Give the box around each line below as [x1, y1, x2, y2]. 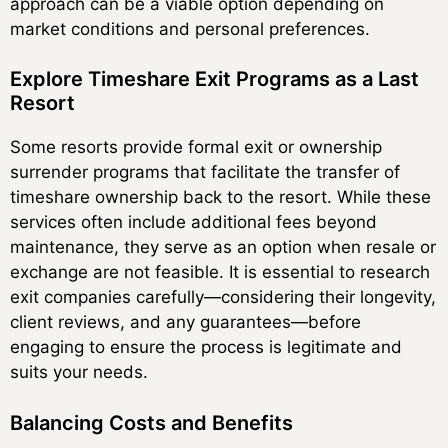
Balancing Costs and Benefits [10, 410, 293, 435]
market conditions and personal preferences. [10, 18, 370, 39]
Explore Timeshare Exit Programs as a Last [10, 67, 419, 92]
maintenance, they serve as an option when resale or [10, 237, 436, 258]
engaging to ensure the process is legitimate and [10, 337, 402, 358]
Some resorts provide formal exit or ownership [10, 137, 382, 158]
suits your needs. [10, 362, 148, 383]
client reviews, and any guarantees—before [10, 312, 361, 333]
